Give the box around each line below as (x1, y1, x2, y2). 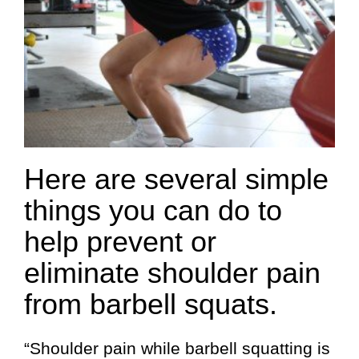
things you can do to (24, 193, 282, 227)
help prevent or (24, 224, 216, 258)
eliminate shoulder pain (24, 256, 321, 289)
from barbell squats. (24, 287, 277, 321)
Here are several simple (24, 162, 329, 196)
